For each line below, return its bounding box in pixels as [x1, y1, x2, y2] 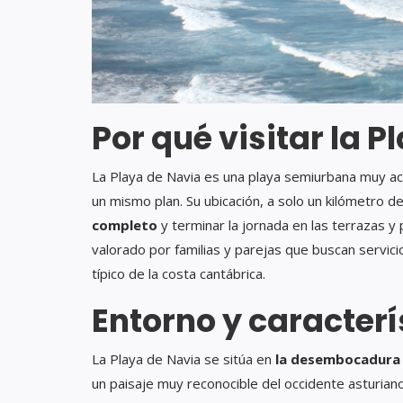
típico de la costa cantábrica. [92, 264, 265, 282]
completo [92, 215, 157, 234]
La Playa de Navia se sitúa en [92, 349, 275, 368]
